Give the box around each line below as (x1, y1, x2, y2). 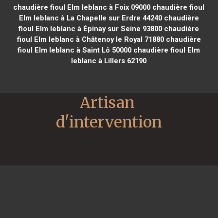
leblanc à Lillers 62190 (71, 56, 147, 65)
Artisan (80, 92, 135, 112)
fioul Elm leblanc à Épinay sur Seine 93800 (18, 24, 163, 33)
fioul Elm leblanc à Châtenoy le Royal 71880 (17, 35, 164, 44)
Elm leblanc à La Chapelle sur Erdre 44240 (18, 13, 162, 22)
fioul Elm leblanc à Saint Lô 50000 (18, 45, 132, 54)
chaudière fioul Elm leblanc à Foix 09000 (13, 2, 151, 12)
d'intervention (56, 112, 162, 132)
